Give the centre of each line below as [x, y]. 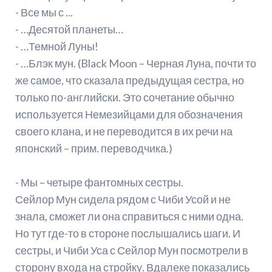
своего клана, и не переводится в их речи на [124, 131]
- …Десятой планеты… [69, 29]
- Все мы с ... [44, 12]
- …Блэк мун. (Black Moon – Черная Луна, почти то [135, 63]
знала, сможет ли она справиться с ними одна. [129, 216]
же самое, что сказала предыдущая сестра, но [129, 80]
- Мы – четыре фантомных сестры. [99, 182]
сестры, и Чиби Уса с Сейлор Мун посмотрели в [131, 250]
